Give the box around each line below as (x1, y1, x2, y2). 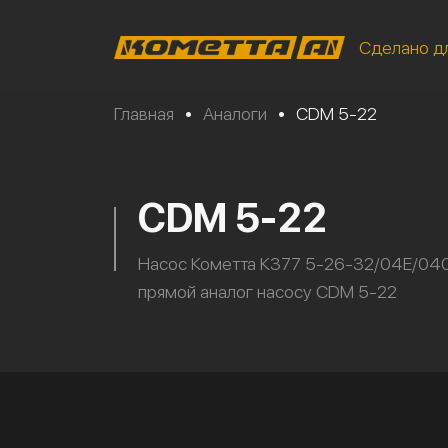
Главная (114, 103, 174, 124)
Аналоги (203, 103, 267, 124)
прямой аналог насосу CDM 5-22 (138, 281, 397, 302)
